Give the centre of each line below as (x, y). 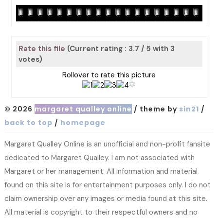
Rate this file (43, 49)
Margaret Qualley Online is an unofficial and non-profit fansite (107, 144)
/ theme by (155, 109)
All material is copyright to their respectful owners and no (101, 212)
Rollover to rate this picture (109, 75)
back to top (28, 122)
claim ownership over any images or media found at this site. (106, 198)
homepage (83, 122)
